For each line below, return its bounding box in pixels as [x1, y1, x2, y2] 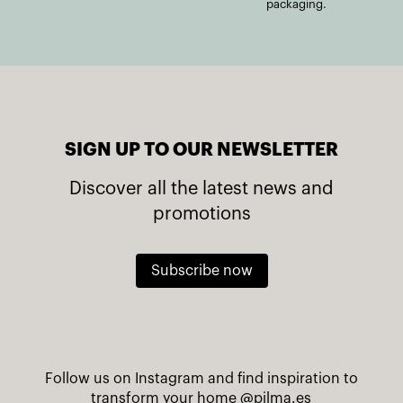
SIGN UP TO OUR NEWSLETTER [65, 139, 338, 159]
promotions [152, 204, 251, 223]
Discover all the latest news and [69, 179, 334, 198]
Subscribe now [150, 263, 253, 278]
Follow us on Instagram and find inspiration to [44, 372, 358, 387]
